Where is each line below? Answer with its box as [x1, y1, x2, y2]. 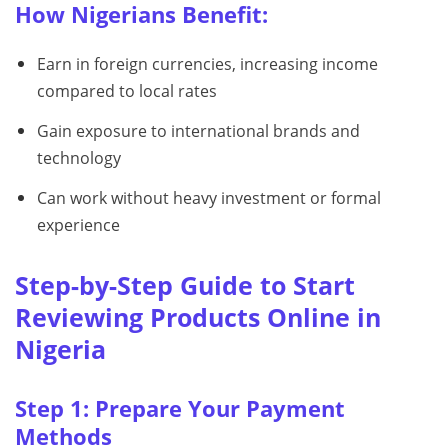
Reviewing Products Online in [15, 299, 381, 334]
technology [36, 146, 121, 169]
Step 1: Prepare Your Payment [15, 393, 345, 423]
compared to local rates [36, 80, 217, 103]
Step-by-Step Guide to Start [15, 267, 355, 302]
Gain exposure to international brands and [36, 119, 360, 142]
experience [36, 213, 120, 236]
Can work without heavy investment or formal [36, 186, 381, 209]
